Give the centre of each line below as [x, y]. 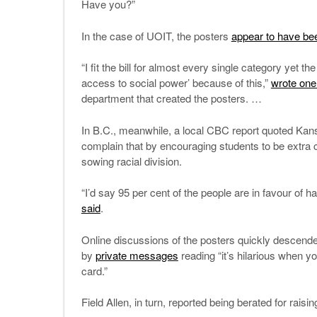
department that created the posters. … [171, 98]
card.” [94, 270]
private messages [137, 255]
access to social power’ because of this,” [176, 83]
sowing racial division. [131, 161]
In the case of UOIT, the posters [156, 35]
